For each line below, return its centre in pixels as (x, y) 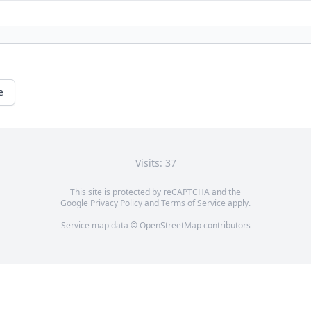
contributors (226, 226)
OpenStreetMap (170, 226)
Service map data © (100, 226)
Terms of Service (193, 203)
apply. (238, 203)
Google (75, 203)
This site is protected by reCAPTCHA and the (155, 192)
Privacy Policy (116, 203)
